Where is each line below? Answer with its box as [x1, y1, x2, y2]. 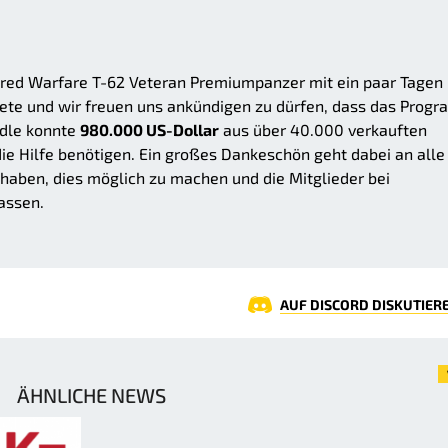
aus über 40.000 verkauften [219, 120, 427, 140]
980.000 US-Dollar [80, 120, 219, 140]
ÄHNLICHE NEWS [16, 383, 166, 408]
